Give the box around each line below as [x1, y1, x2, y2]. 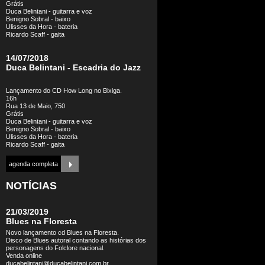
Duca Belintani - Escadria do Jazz [6, 63, 141, 72]
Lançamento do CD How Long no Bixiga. [6, 87, 122, 94]
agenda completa [9, 160, 58, 167]
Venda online [6, 252, 42, 259]
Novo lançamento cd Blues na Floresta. [6, 229, 119, 236]
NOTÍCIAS [6, 180, 57, 192]
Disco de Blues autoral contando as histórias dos [6, 237, 146, 244]
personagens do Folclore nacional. [6, 244, 105, 251]
